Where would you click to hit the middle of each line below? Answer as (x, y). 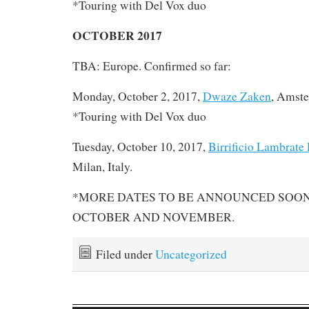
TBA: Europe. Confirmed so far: (152, 66)
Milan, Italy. (102, 166)
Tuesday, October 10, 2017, (140, 146)
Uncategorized (191, 254)
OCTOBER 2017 (117, 35)
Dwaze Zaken (237, 96)
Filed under (126, 254)
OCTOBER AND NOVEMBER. (153, 217)
